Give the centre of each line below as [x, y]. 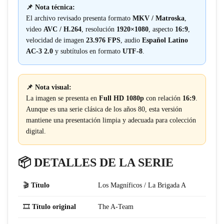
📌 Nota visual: [49, 87]
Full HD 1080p [121, 98]
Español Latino [165, 40]
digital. [36, 131]
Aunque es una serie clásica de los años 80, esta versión [104, 109]
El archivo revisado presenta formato [79, 18]
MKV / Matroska [158, 18]
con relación [163, 98]
